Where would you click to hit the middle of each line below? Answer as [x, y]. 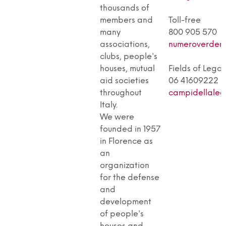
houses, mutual [127, 69]
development [126, 202]
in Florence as [126, 141]
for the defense [130, 178]
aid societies [124, 81]
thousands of [125, 8]
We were [117, 117]
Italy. [109, 105]
